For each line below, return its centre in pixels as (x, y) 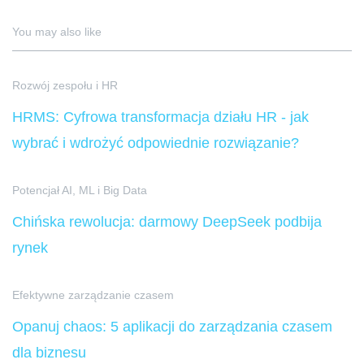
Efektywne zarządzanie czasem (93, 295)
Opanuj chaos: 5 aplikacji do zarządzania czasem (172, 327)
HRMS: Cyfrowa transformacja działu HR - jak (160, 117)
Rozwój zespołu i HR (65, 86)
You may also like (57, 32)
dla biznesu (49, 353)
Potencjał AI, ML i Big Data (80, 191)
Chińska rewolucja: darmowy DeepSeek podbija (167, 222)
